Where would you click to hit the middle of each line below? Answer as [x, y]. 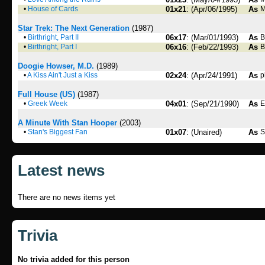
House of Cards [53, 9]
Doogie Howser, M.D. [56, 66]
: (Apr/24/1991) [212, 75]
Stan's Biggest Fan [58, 132]
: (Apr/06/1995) [212, 9]
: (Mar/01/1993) [212, 38]
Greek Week [48, 104]
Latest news [61, 170]
